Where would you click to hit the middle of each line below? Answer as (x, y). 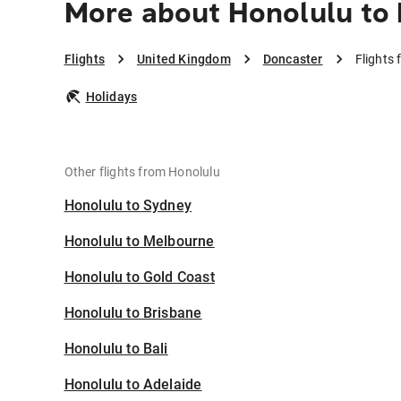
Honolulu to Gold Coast (139, 277)
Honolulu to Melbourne (139, 242)
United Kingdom (183, 60)
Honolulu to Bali (116, 349)
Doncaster (293, 60)
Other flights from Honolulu (142, 172)
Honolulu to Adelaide (133, 385)
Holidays (111, 97)
